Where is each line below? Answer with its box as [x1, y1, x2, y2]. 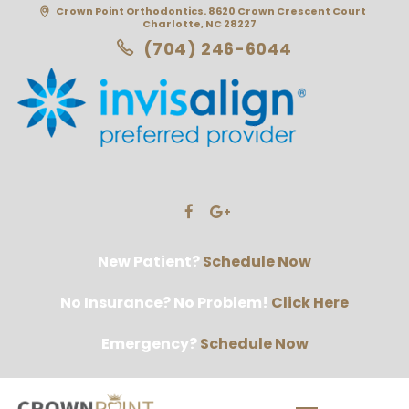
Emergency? [100, 333, 200, 354]
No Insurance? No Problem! [60, 292, 271, 313]
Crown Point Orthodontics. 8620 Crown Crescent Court [56, 4, 367, 18]
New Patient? [98, 251, 203, 272]
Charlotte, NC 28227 [142, 16, 257, 31]
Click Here [271, 292, 349, 313]
